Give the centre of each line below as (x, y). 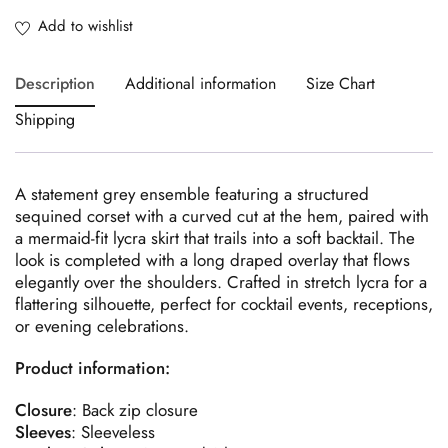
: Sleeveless (113, 431)
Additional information (200, 83)
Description (55, 83)
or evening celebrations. (102, 325)
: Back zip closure (135, 409)
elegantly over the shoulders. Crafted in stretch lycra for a (221, 281)
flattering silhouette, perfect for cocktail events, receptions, (224, 303)
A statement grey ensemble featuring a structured (192, 193)
